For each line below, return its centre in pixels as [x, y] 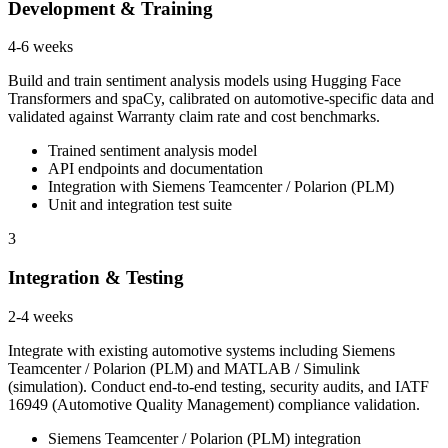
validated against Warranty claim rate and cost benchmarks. [194, 117]
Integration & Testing [96, 278]
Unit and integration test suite [140, 205]
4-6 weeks [40, 47]
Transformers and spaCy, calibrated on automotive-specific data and [221, 99]
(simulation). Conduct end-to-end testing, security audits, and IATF [218, 386]
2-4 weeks [40, 316]
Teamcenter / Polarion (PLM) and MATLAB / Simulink [184, 368]
